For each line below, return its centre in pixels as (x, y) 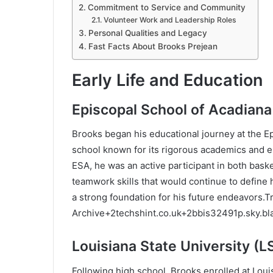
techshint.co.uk (148, 213)
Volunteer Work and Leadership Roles (170, 20)
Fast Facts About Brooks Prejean (153, 47)
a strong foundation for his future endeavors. (168, 197)
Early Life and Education (167, 80)
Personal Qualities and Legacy (147, 33)
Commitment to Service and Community (166, 8)
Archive (88, 213)
